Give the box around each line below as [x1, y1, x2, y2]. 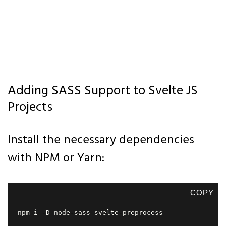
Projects [8, 97, 52, 118]
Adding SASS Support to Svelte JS [8, 81, 198, 101]
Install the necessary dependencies [8, 131, 194, 150]
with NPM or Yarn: [8, 149, 104, 168]
